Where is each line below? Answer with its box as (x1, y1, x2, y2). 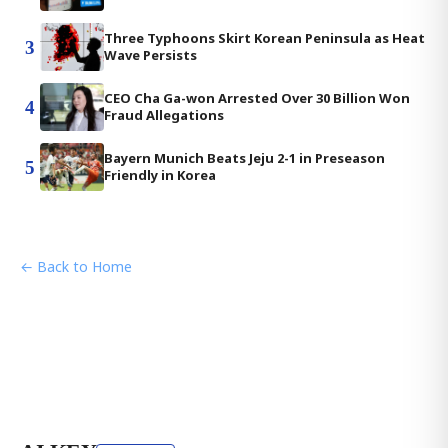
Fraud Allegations (104, 106, 224, 124)
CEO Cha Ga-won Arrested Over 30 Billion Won (104, 89, 410, 107)
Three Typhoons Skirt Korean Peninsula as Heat (104, 29, 425, 47)
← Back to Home (20, 257, 132, 276)
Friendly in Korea (104, 166, 216, 184)
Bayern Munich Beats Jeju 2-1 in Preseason (104, 149, 385, 167)
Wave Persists (104, 46, 197, 64)
